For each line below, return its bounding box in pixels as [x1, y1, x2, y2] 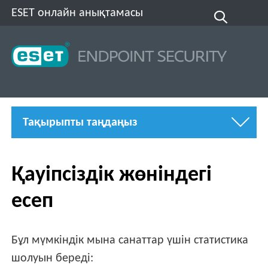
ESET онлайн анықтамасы [11, 7, 144, 19]
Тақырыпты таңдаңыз [23, 116, 138, 129]
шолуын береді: [11, 252, 94, 265]
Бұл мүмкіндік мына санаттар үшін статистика [11, 234, 249, 247]
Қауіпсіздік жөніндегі [11, 164, 212, 186]
